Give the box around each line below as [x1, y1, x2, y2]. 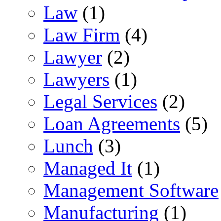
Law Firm [43, 24, 120, 45]
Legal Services [43, 90, 157, 112]
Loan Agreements [43, 112, 180, 134]
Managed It [43, 157, 132, 179]
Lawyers [43, 68, 110, 90]
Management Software [43, 179, 219, 201]
